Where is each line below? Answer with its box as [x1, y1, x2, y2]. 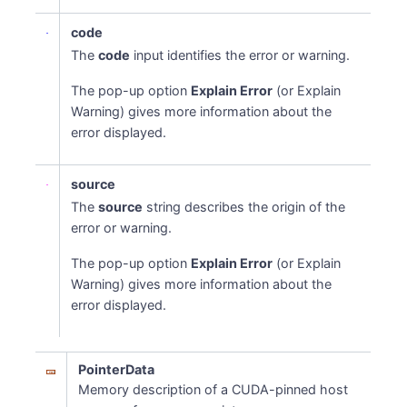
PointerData [78, 362, 155, 377]
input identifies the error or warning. [130, 47, 351, 63]
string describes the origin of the [143, 199, 346, 214]
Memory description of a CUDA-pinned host [78, 382, 349, 397]
